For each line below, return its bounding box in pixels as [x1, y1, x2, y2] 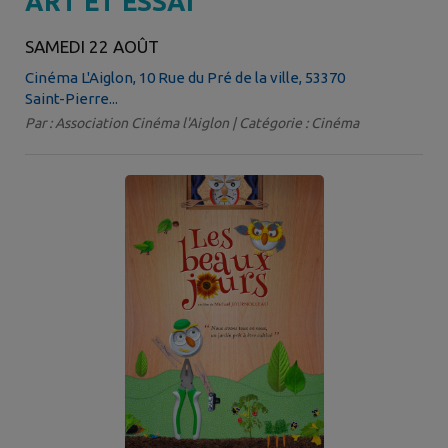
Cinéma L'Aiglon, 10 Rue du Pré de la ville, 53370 [25, 68, 345, 86]
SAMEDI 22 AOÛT [25, 36, 159, 56]
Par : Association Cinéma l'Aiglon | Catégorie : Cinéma [25, 114, 359, 131]
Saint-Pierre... [25, 89, 118, 107]
